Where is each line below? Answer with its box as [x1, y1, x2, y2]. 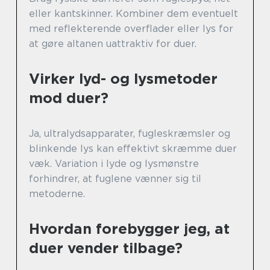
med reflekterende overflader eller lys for [29, 23, 233, 34]
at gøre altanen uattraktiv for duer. [29, 38, 196, 49]
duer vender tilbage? [29, 239, 183, 257]
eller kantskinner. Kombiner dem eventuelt [29, 8, 238, 19]
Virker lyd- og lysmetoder [29, 70, 218, 87]
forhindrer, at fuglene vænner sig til [29, 173, 201, 184]
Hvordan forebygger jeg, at [29, 220, 230, 237]
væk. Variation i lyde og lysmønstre [29, 158, 199, 169]
